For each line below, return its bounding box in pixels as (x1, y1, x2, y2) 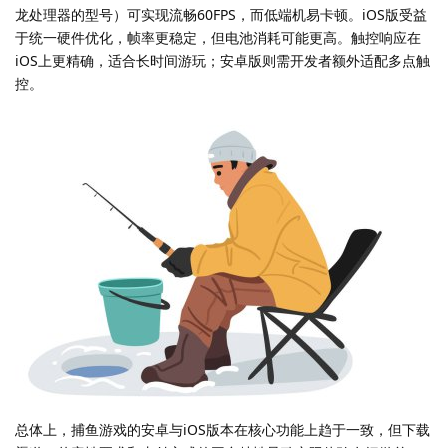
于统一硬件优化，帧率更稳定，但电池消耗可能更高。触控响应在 (15, 28, 421, 48)
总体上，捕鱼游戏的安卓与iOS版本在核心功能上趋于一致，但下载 (15, 420, 430, 440)
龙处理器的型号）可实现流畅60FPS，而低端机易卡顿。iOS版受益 (15, 5, 427, 25)
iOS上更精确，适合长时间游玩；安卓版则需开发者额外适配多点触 (15, 51, 430, 71)
